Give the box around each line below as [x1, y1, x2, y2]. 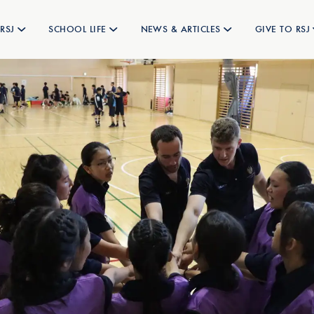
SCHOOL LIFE [48, 22, 107, 35]
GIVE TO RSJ [254, 22, 310, 35]
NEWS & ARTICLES [140, 22, 221, 35]
